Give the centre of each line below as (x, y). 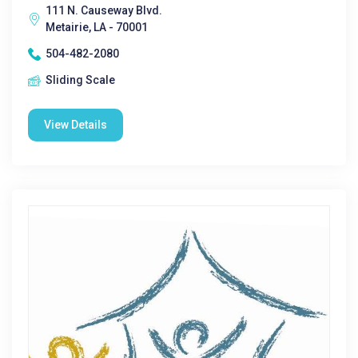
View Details (76, 125)
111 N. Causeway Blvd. (104, 10)
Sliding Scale (80, 80)
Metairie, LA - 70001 (97, 27)
